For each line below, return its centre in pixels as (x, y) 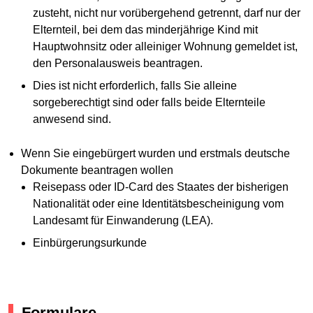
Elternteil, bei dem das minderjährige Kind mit (146, 30)
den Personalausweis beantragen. (118, 64)
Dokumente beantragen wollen (97, 170)
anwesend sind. (72, 119)
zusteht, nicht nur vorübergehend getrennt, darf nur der (167, 13)
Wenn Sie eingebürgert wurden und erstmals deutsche (155, 154)
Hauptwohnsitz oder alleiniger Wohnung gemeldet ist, (166, 47)
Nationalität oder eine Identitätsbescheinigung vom (159, 204)
